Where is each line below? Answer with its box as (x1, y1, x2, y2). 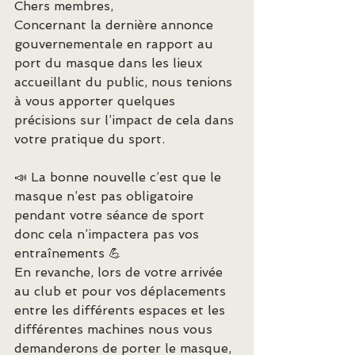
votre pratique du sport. (14, 132, 165, 147)
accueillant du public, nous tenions (14, 74, 236, 90)
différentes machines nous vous (14, 322, 216, 337)
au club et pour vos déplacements (14, 284, 230, 299)
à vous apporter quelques (14, 94, 179, 109)
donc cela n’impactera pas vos (14, 227, 203, 242)
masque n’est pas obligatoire (14, 189, 197, 204)
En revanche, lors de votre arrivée (14, 265, 227, 280)
